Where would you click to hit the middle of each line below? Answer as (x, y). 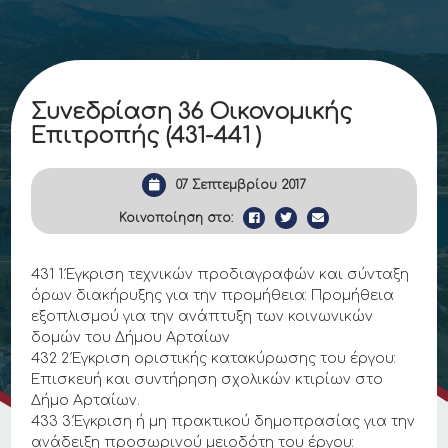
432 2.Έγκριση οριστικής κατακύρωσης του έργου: (214, 358)
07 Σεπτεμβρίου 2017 (241, 185)
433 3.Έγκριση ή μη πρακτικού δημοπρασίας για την (223, 421)
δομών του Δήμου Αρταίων (131, 337)
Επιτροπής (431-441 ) (147, 136)
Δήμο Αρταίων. (86, 400)
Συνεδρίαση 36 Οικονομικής (192, 112)
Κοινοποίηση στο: (176, 218)
